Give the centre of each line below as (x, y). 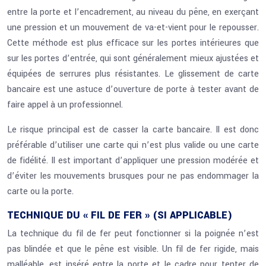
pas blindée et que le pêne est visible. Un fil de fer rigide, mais (133, 249)
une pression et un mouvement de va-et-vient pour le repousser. (133, 28)
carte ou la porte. (40, 191)
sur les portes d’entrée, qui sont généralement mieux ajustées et (133, 58)
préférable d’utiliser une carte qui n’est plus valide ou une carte (133, 145)
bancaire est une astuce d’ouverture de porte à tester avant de (133, 89)
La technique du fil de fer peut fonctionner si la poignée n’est (133, 234)
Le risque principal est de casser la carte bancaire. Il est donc (133, 130)
